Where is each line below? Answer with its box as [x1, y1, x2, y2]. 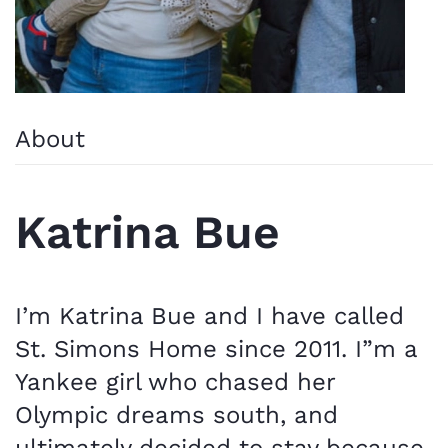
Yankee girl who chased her [15, 367, 335, 396]
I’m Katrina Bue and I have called [15, 301, 404, 330]
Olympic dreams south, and [15, 400, 338, 429]
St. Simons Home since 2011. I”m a [15, 334, 417, 363]
